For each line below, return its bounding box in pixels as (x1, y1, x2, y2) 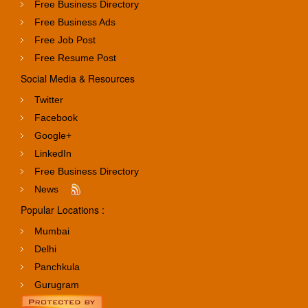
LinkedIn (34, 147, 71, 159)
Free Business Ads (34, 16, 115, 27)
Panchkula (34, 261, 80, 272)
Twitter (34, 93, 63, 105)
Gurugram (34, 278, 79, 290)
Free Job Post (34, 34, 96, 45)
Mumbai (34, 225, 69, 236)
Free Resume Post (34, 52, 116, 63)
